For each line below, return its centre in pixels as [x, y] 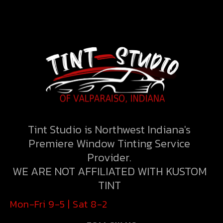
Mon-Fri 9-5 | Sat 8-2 [59, 204]
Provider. [109, 157]
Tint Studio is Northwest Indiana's [109, 129]
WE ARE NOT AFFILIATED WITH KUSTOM [109, 171]
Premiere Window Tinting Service [109, 143]
